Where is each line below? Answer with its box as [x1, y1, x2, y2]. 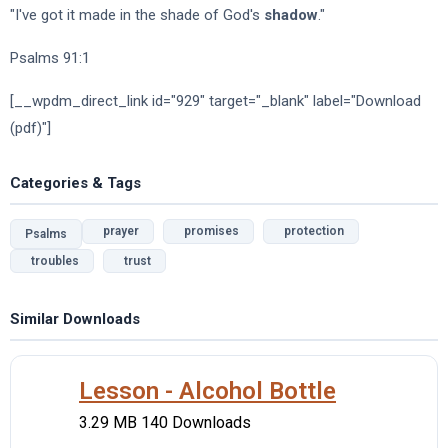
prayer [97, 224, 139, 238]
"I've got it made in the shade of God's [10, 6, 264, 24]
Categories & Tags [10, 174, 141, 192]
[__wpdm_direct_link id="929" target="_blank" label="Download [10, 92, 421, 110]
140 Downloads [141, 413, 251, 432]
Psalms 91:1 [10, 49, 90, 67]
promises [178, 224, 239, 238]
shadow [264, 6, 318, 24]
